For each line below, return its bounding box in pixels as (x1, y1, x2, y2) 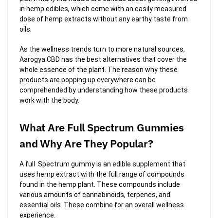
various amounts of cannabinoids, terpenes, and (19, 191, 170, 199)
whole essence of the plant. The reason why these (19, 65, 178, 73)
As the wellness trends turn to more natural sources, (19, 45, 185, 53)
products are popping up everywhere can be (19, 75, 156, 84)
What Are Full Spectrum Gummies (19, 120, 184, 135)
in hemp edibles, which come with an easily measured (19, 5, 186, 13)
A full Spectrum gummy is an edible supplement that (19, 160, 185, 168)
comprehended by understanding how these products (19, 86, 188, 94)
